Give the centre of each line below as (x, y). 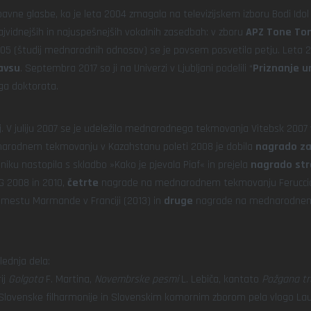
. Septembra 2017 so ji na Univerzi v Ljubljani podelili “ (136, 68)
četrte (83, 183)
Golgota (24, 279)
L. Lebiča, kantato (219, 279)
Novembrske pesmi (135, 279)
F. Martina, (67, 279)
